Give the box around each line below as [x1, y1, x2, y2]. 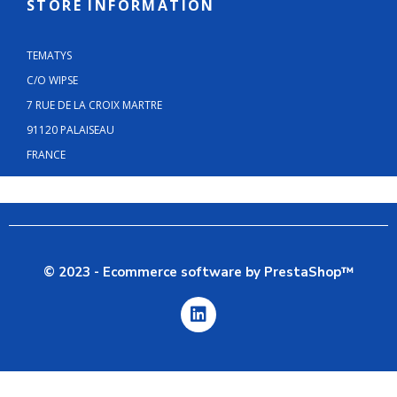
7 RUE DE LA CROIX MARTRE [27, 97, 162, 113]
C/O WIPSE [27, 73, 78, 89]
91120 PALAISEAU [27, 122, 114, 138]
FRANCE [27, 147, 66, 163]
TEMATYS [27, 48, 72, 64]
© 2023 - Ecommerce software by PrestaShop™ [43, 263, 354, 282]
